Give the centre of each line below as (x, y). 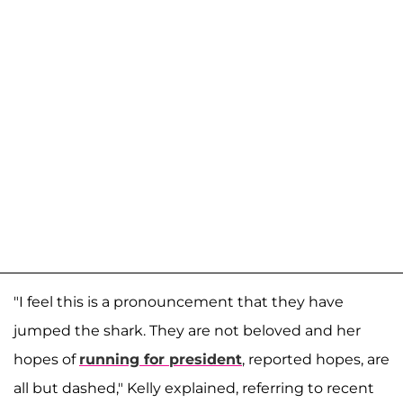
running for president (161, 360)
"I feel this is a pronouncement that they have (179, 302)
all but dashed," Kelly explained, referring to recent (194, 389)
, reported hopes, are (316, 360)
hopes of (46, 360)
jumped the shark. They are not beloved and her (187, 331)
